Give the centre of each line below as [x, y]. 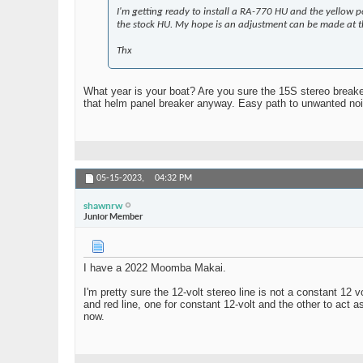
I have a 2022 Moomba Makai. [155, 268]
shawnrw [103, 205]
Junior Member [113, 216]
